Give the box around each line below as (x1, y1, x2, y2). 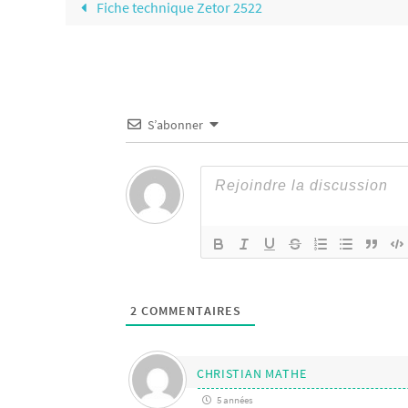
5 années (214, 393, 253, 406)
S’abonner (148, 116, 203, 133)
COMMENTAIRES (138, 301, 241, 319)
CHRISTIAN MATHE (196, 364, 307, 382)
